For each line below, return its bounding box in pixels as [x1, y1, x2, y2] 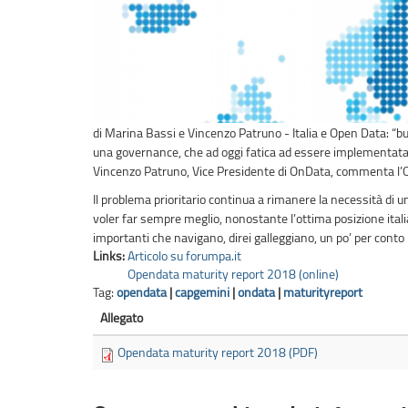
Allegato [100, 309, 143, 327]
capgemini [175, 283, 229, 301]
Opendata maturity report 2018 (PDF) [117, 343, 318, 362]
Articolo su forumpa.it [127, 247, 241, 265]
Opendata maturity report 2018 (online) [127, 265, 339, 283]
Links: [93, 247, 127, 265]
